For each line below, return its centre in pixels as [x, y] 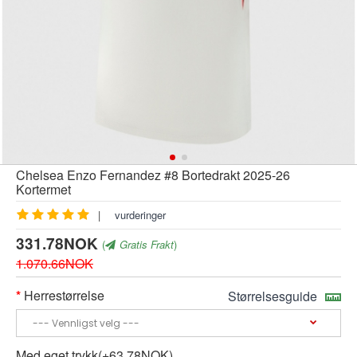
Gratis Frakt [147, 244]
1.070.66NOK [55, 263]
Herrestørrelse [64, 295]
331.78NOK [57, 243]
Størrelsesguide [273, 296]
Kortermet [43, 190]
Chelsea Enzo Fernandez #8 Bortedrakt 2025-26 [153, 175]
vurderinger [140, 215]
